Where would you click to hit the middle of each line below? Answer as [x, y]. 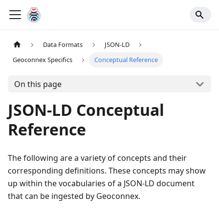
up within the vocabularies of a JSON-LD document [101, 184]
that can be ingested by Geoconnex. [74, 196]
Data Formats [63, 45]
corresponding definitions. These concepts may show [107, 171]
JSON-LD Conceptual [86, 110]
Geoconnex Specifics [43, 60]
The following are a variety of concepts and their [97, 158]
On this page [38, 84]
